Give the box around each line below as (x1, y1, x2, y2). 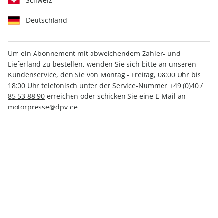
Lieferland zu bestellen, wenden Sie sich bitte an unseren (8, 59, 196, 69)
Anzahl (8, 114, 30, 124)
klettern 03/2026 (8, 56, 114, 74)
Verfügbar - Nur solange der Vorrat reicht (18, 87, 152, 97)
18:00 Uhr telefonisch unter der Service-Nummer (8, 80, 169, 90)
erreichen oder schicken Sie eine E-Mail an (45, 91, 186, 101)
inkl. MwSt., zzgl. (75, 169, 121, 178)
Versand (120, 169, 143, 178)
